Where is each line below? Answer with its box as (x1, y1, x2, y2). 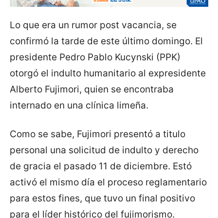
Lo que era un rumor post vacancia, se (10, 19, 177, 31)
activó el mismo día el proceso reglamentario (10, 177, 207, 188)
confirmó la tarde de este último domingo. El (10, 36, 203, 47)
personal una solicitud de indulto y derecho (10, 145, 199, 156)
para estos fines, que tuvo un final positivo (10, 193, 195, 204)
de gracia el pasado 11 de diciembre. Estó (10, 161, 192, 172)
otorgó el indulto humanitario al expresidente (10, 68, 206, 79)
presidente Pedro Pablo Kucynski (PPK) (10, 52, 181, 63)
